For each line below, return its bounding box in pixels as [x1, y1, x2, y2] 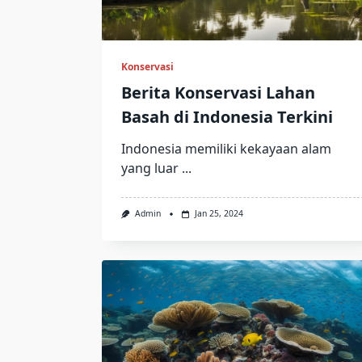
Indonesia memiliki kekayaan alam [121, 140, 331, 158]
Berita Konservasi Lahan [121, 82, 315, 104]
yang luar [121, 159, 179, 178]
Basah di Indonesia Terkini [121, 106, 333, 128]
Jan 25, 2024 [194, 208, 243, 220]
